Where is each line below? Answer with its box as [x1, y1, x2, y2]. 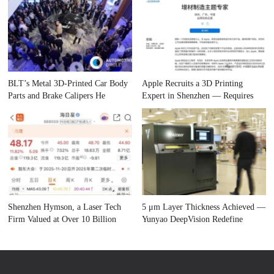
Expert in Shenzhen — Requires [142, 91, 254, 101]
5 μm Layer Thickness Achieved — [142, 202, 266, 212]
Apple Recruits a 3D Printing [142, 79, 243, 89]
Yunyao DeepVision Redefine [142, 215, 243, 224]
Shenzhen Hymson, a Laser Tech [8, 202, 122, 212]
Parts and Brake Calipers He [8, 91, 106, 101]
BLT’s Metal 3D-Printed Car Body [8, 79, 128, 89]
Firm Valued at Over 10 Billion [8, 215, 117, 224]
